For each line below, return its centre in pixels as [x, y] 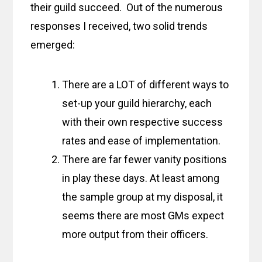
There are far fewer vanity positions [145, 160]
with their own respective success [143, 122]
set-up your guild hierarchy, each [137, 104]
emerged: [53, 45]
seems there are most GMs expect [143, 216]
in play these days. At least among [141, 178]
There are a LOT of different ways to [146, 85]
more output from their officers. [135, 235]
